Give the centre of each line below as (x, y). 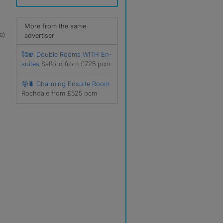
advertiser (39, 35)
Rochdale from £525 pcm (59, 93)
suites (30, 64)
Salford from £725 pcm (76, 64)
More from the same (55, 26)
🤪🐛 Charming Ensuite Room (65, 84)
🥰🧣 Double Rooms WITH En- (67, 54)
